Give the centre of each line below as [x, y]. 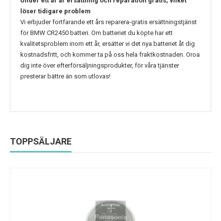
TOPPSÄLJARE [41, 142]
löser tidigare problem [55, 11]
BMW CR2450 [50, 33]
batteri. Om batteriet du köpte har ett [121, 33]
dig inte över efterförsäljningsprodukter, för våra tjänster [100, 66]
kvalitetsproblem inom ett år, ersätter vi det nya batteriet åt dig [108, 44]
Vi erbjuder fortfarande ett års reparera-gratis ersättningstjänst [109, 22]
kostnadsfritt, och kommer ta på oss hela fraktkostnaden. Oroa [110, 55]
